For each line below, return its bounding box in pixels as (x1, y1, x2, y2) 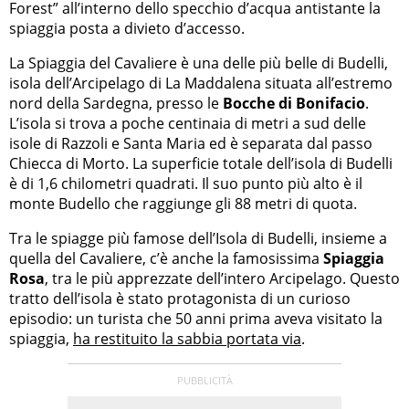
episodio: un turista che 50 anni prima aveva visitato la (9, 309, 383, 330)
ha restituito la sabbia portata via (73, 329, 301, 350)
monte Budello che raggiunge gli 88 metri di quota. (9, 194, 357, 215)
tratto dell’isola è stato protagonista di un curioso (9, 288, 351, 309)
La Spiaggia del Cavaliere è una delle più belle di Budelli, (9, 53, 388, 74)
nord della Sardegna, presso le (9, 93, 223, 114)
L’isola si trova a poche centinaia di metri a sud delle (9, 113, 366, 134)
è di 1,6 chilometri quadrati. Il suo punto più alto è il (9, 173, 362, 194)
